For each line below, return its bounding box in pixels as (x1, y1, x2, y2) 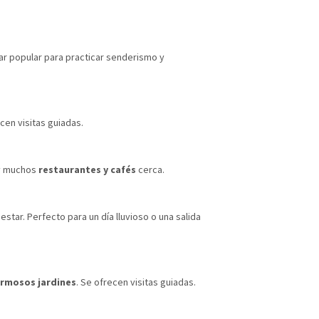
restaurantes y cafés (38, 162, 136, 176)
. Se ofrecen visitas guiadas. (76, 275, 196, 288)
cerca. (136, 162, 164, 176)
